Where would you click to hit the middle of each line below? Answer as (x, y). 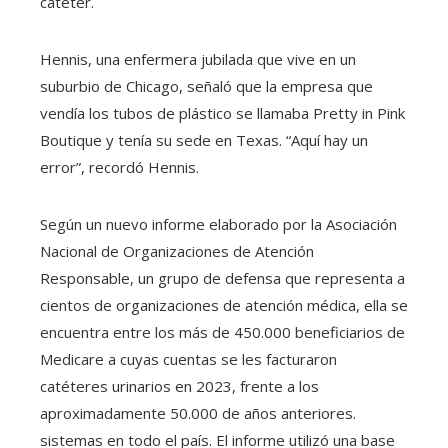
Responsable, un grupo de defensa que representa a (222, 278)
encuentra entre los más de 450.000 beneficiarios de (222, 332)
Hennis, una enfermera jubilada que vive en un (198, 59)
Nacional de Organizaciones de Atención (177, 251)
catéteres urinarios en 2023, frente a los (179, 386)
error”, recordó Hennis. (119, 167)
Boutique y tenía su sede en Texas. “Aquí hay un (204, 140)
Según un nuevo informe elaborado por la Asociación (218, 224)
